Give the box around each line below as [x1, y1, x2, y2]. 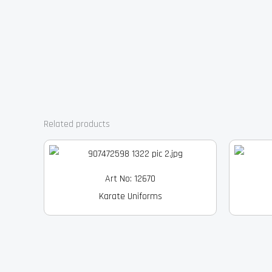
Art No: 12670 [105, 172, 155, 186]
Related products [44, 117, 110, 131]
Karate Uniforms [98, 190, 162, 203]
